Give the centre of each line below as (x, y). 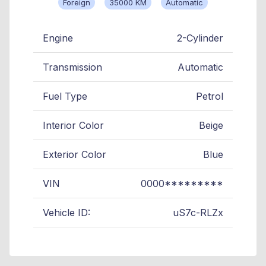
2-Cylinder (200, 38)
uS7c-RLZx (198, 212)
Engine (58, 38)
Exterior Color (75, 154)
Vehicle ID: (66, 212)
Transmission (72, 67)
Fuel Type (65, 96)
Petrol (210, 96)
